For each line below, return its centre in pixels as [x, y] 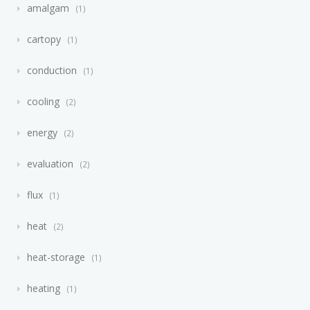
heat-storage [56, 257]
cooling [43, 101]
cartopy [44, 39]
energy [42, 133]
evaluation [50, 164]
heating [44, 288]
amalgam [48, 8]
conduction [52, 70]
